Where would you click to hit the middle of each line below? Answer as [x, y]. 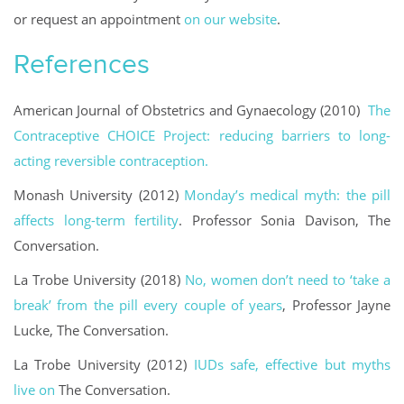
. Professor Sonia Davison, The [285, 220]
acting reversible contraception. [111, 161]
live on [34, 390]
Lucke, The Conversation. [95, 331]
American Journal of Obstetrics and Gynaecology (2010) [191, 110]
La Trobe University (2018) [99, 280]
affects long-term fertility [96, 220]
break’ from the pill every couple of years [148, 305]
